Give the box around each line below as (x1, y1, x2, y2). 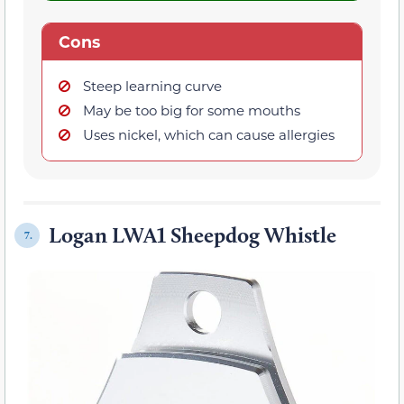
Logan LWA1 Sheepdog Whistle (49, 222, 336, 249)
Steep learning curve (83, 77, 222, 96)
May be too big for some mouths (83, 101, 300, 120)
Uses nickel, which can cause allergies (83, 125, 335, 144)
